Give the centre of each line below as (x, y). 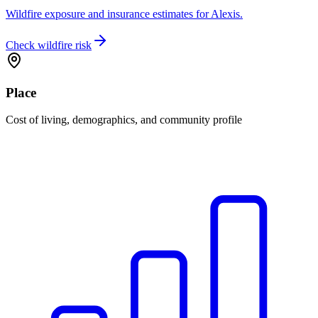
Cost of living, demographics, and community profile (124, 120)
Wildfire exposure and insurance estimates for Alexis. (124, 14)
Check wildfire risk (49, 45)
